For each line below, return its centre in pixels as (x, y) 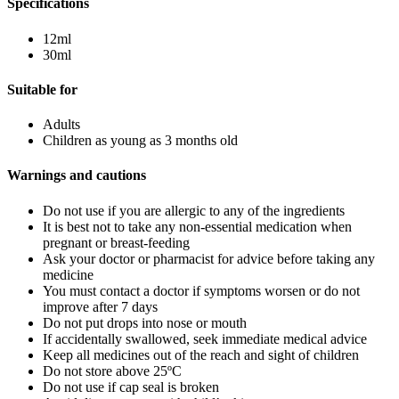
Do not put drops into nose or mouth (145, 322)
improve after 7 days (100, 306)
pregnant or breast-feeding (116, 242)
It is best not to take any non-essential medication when (197, 226)
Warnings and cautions (77, 175)
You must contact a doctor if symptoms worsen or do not (201, 290)
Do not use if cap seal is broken (131, 387)
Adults (61, 125)
